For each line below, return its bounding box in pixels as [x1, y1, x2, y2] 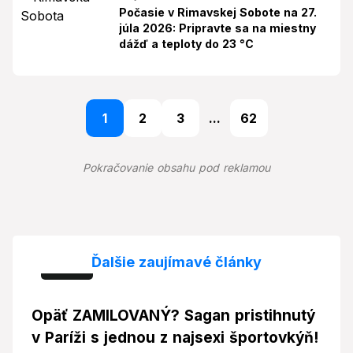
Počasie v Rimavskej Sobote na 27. [119, 6, 317, 19]
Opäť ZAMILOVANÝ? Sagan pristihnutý [32, 307, 315, 325]
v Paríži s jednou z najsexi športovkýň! [32, 329, 318, 347]
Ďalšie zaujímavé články [91, 254, 262, 270]
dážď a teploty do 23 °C [119, 37, 254, 50]
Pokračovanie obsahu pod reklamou [83, 161, 270, 174]
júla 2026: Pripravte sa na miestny [119, 21, 316, 35]
